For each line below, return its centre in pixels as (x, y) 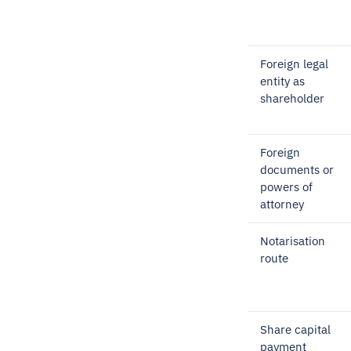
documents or (297, 170)
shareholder (292, 98)
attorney (282, 204)
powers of (286, 187)
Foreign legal (294, 64)
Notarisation (293, 241)
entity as (282, 81)
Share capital (295, 329)
